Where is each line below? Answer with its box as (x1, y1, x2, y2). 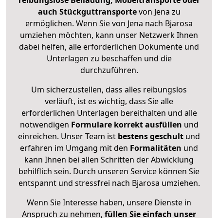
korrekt (113, 119, 143, 130)
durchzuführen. (80, 65, 138, 76)
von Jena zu (138, 6, 181, 18)
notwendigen (19, 119, 71, 130)
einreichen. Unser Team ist (18, 131, 116, 142)
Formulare (71, 119, 112, 130)
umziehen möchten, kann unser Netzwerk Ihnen (20, 30, 198, 41)
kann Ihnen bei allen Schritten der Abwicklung (24, 154, 194, 165)
